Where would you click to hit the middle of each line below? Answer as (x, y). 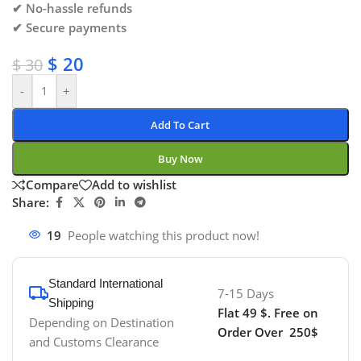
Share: (31, 203)
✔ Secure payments (69, 27)
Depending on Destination (102, 322)
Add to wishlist (134, 185)
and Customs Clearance (94, 341)
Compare (52, 185)
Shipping (71, 302)
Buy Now (180, 158)
